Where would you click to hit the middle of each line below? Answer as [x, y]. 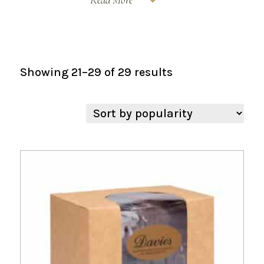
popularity [201, 103]
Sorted [190, 72]
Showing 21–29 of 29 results [96, 72]
